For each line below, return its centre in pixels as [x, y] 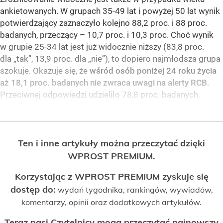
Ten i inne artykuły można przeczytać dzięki [111, 143]
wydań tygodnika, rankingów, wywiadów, [134, 190]
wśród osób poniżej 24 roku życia [153, 71]
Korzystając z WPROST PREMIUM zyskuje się [111, 177]
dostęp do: [33, 190]
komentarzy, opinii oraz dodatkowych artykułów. [111, 202]
